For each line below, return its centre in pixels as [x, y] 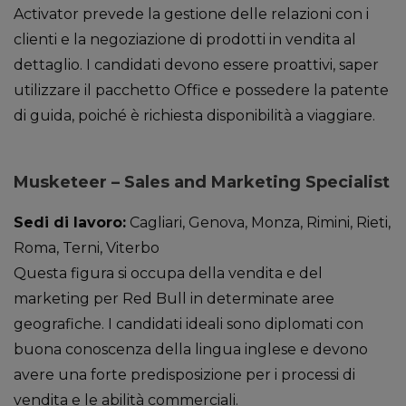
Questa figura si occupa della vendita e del [168, 273]
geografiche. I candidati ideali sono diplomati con [188, 324]
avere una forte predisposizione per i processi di [184, 375]
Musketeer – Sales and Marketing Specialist [202, 182]
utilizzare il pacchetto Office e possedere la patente [201, 90]
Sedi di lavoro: [70, 222]
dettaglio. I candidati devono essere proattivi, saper [196, 65]
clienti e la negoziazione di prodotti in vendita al [185, 39]
